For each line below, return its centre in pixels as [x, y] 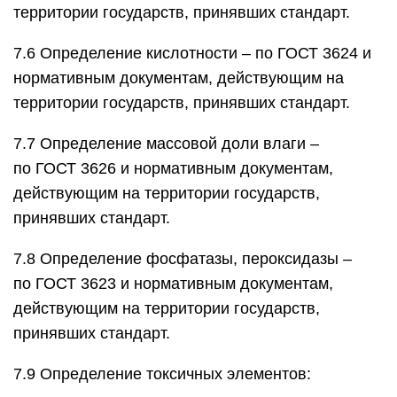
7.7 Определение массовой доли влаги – [166, 144]
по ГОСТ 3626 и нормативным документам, [173, 168]
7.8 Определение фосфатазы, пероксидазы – [183, 259]
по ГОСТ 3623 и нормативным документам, [173, 284]
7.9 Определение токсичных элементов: [162, 374]
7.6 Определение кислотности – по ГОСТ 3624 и [192, 53]
